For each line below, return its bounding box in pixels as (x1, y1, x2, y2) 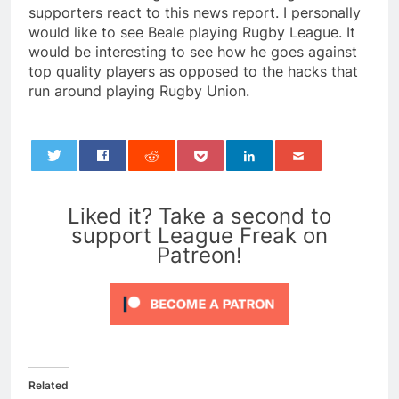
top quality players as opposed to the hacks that (28, 62, 358, 81)
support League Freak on (71, 223, 328, 249)
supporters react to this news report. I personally (28, 4, 361, 22)
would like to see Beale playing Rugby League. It (28, 23, 355, 42)
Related (28, 379, 69, 393)
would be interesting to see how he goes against (28, 43, 357, 61)
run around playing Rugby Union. (28, 82, 249, 101)
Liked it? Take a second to (68, 203, 331, 230)
